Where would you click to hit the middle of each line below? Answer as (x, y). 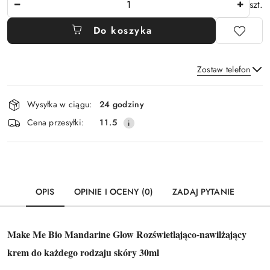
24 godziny (122, 105)
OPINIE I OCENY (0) (114, 191)
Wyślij (135, 123)
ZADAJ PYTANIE (203, 191)
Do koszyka (123, 30)
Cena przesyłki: (56, 123)
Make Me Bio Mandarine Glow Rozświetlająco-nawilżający (127, 234)
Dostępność (42, 93)
